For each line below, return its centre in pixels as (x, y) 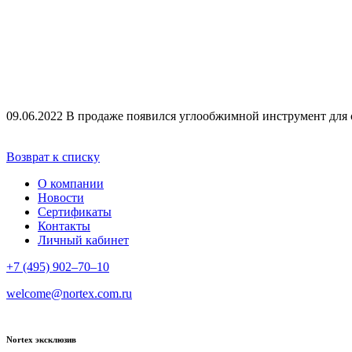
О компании (71, 183)
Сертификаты (75, 211)
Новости (61, 197)
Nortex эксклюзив (41, 339)
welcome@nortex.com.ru (69, 293)
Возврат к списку (53, 156)
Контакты (64, 225)
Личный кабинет (83, 240)
